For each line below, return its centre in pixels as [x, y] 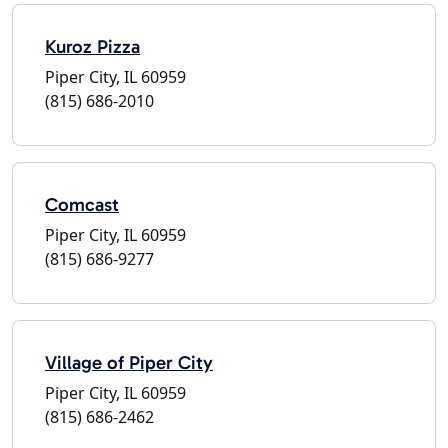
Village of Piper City [129, 362]
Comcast [82, 204]
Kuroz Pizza [92, 46]
